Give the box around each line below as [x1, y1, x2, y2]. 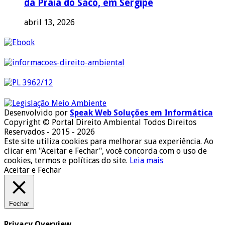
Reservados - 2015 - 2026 [4, 127, 95, 137]
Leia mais [130, 155, 163, 165]
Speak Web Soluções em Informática [70, 107, 213, 118]
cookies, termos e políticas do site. [4, 155, 130, 165]
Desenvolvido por [4, 107, 70, 118]
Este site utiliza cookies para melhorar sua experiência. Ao [4, 136, 213, 146]
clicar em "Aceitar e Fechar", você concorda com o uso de [4, 146, 207, 156]
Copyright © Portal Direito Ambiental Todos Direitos [4, 117, 196, 127]
